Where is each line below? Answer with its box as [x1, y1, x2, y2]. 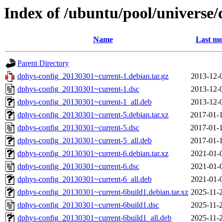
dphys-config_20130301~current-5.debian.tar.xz [17, 111, 168, 119]
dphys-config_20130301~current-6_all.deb [17, 175, 152, 184]
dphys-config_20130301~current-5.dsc [17, 123, 139, 132]
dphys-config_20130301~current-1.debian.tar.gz [17, 72, 168, 81]
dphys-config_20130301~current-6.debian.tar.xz [17, 149, 168, 158]
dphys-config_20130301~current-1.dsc [17, 85, 139, 94]
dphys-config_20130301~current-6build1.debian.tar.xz [17, 188, 188, 197]
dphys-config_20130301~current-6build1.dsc [17, 201, 159, 210]
